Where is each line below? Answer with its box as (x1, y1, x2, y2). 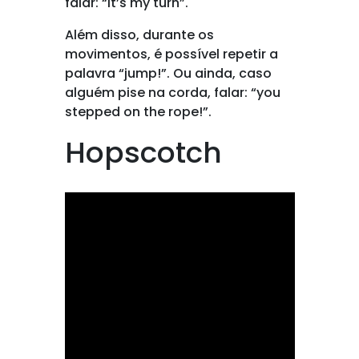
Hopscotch (64, 132, 222, 173)
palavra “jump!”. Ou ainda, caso (64, 64, 272, 83)
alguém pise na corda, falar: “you (64, 83, 280, 102)
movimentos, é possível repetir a (64, 45, 278, 63)
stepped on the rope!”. (64, 103, 212, 121)
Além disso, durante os (64, 26, 214, 44)
